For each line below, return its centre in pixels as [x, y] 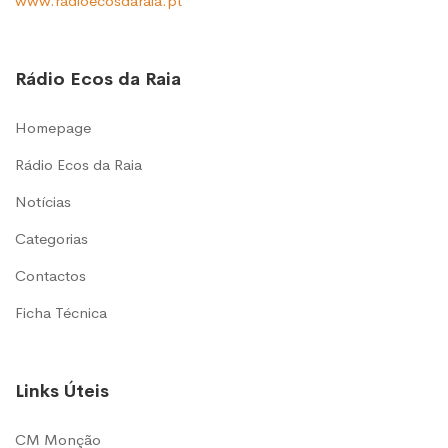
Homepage [53, 128]
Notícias [43, 202]
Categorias [51, 239]
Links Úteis [62, 391]
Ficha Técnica [61, 313]
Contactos [50, 276]
